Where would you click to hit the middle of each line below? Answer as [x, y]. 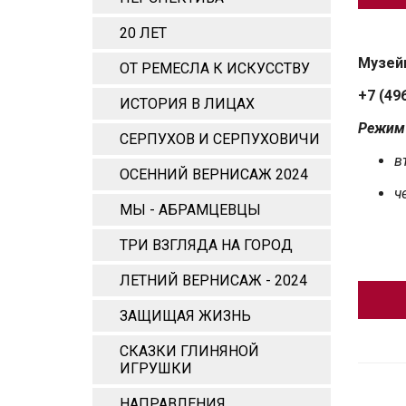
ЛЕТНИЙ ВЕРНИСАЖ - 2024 [213, 280]
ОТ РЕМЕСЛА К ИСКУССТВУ [215, 68]
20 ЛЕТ [143, 33]
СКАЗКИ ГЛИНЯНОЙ [189, 351]
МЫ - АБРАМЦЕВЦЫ [190, 210]
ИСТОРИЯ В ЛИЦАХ [187, 104]
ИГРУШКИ [156, 368]
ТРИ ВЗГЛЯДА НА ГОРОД [206, 245]
